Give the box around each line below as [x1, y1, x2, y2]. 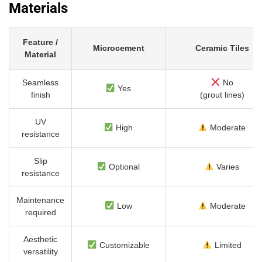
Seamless [22, 78, 58, 88]
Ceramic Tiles [195, 43, 249, 53]
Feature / [23, 37, 58, 47]
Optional [106, 162, 140, 172]
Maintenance [16, 195, 64, 205]
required [25, 208, 56, 218]
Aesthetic [23, 235, 57, 244]
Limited [212, 240, 242, 250]
